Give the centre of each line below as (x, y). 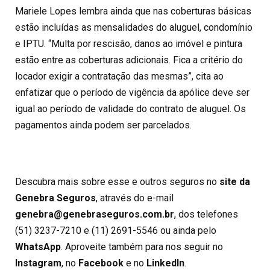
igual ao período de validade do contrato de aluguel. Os (130, 108)
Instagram (38, 263)
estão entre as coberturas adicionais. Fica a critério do (129, 60)
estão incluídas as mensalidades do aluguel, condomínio (134, 27)
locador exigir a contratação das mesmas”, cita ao (119, 76)
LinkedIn (165, 263)
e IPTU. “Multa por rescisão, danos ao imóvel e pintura (129, 43)
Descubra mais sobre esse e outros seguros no (117, 181)
